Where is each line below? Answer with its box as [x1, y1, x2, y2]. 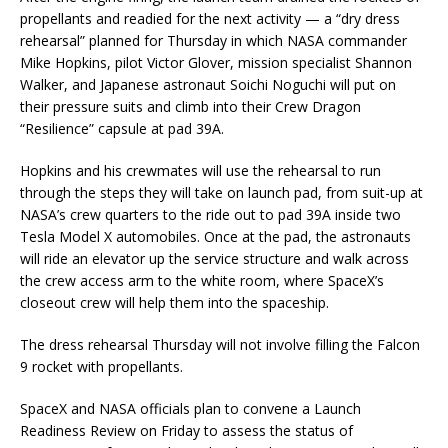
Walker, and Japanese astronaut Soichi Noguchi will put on [20, 75, 396, 95]
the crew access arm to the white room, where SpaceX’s [20, 271, 384, 291]
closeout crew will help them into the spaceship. [20, 293, 329, 313]
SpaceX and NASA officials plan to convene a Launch [20, 399, 361, 419]
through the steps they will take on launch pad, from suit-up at [20, 183, 423, 203]
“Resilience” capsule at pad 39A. [20, 119, 224, 139]
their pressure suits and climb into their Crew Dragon [20, 97, 361, 117]
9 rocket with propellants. [20, 357, 183, 377]
